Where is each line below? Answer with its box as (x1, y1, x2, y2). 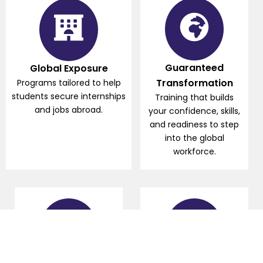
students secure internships (12, 90, 126, 103)
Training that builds (155, 91, 234, 103)
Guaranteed (165, 60, 224, 75)
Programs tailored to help (16, 77, 121, 89)
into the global (164, 131, 224, 144)
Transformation (156, 76, 233, 90)
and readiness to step (150, 118, 239, 130)
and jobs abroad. (35, 104, 103, 116)
